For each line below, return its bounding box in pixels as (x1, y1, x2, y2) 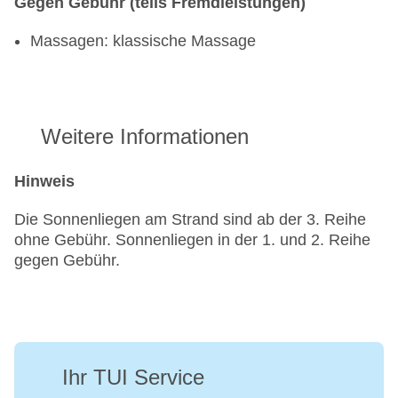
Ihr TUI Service (62, 365, 204, 390)
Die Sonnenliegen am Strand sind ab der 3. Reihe (14, 211, 366, 229)
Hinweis (14, 172, 75, 191)
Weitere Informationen (41, 124, 249, 149)
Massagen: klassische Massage (30, 32, 256, 51)
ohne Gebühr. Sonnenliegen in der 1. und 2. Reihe (14, 231, 370, 250)
